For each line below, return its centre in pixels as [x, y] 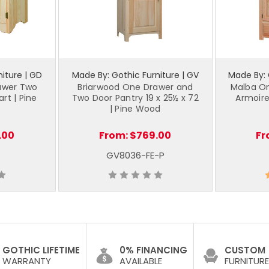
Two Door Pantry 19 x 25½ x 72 [135, 98]
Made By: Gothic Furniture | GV [135, 75]
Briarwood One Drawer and [135, 87]
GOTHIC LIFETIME [41, 250]
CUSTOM [245, 250]
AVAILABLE [141, 261]
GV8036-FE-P [135, 155]
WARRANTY [27, 261]
